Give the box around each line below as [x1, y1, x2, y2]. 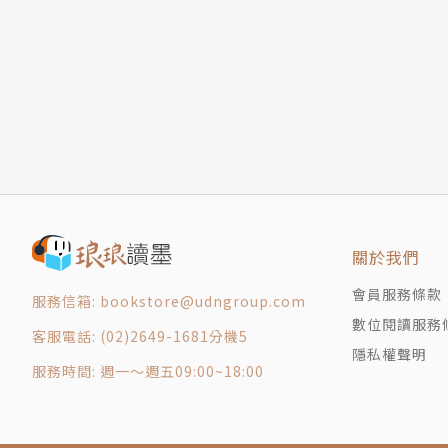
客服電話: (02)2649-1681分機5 [32, 326, 248, 347]
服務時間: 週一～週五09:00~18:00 [32, 361, 264, 382]
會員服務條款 [352, 284, 442, 305]
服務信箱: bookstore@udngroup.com [32, 291, 306, 312]
